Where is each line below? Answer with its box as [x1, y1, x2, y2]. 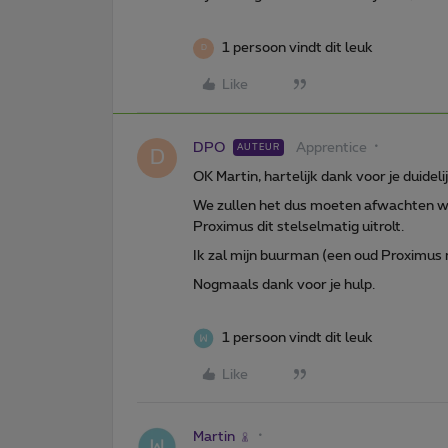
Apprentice [296, 140, 367, 155]
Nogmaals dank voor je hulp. [193, 277, 375, 292]
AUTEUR [237, 142, 280, 152]
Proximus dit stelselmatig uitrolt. [193, 219, 407, 234]
